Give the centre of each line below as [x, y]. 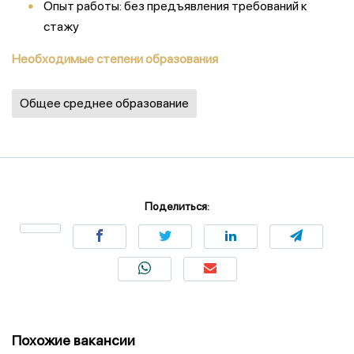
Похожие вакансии [73, 340]
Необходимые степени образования [115, 59]
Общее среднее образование [104, 103]
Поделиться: [177, 206]
